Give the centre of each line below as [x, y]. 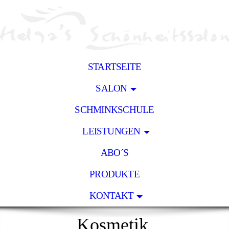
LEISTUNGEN [111, 131]
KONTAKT [111, 196]
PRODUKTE [114, 174]
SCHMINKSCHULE [114, 110]
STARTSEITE [114, 67]
